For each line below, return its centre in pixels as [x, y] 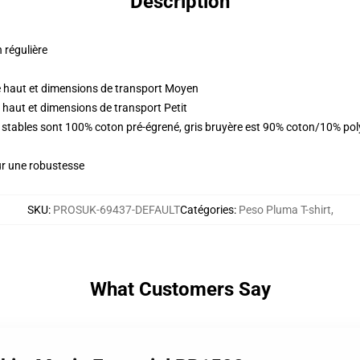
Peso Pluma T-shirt [284, 210]
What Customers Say [180, 289]
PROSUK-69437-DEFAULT [116, 210]
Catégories [207, 210]
